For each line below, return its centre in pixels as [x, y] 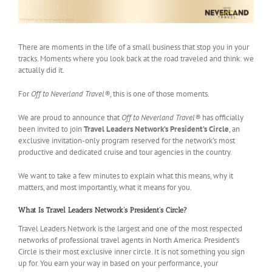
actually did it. [41, 70]
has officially [222, 118]
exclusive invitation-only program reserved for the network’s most [127, 141]
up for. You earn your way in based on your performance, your [118, 263]
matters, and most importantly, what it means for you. [105, 188]
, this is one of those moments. [160, 94]
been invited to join [51, 129]
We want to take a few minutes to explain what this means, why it [126, 176]
